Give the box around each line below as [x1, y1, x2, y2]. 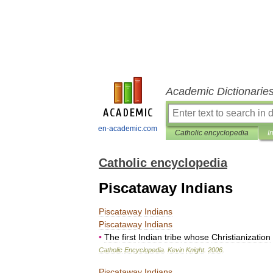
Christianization [211, 232, 271, 242]
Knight [186, 246, 204, 253]
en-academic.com [98, 124, 157, 133]
